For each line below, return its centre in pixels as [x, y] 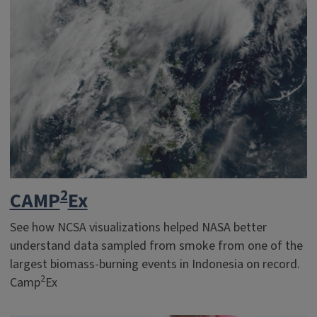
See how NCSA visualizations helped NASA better [138, 227]
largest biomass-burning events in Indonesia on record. [155, 264]
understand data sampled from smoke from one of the [156, 246]
